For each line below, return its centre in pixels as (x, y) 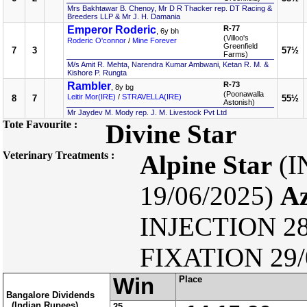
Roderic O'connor (97, 40)
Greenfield (241, 46)
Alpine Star (206, 165)
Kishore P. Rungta (97, 73)
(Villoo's (236, 38)
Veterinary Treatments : (59, 155)
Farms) (236, 54)
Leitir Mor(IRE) (91, 97)
